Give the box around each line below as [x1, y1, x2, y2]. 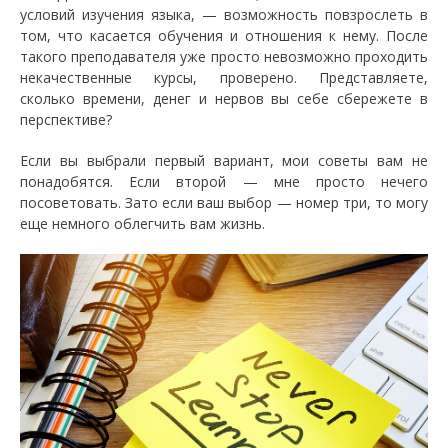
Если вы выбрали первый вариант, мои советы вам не [20, 151, 428, 171]
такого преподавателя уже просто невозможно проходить [20, 47, 428, 67]
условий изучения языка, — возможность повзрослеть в [20, 5, 428, 25]
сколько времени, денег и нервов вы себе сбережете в [20, 89, 428, 109]
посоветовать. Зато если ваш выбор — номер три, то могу [20, 193, 428, 213]
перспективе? [20, 110, 112, 130]
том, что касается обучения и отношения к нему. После [20, 26, 428, 46]
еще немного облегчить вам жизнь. [20, 214, 265, 234]
